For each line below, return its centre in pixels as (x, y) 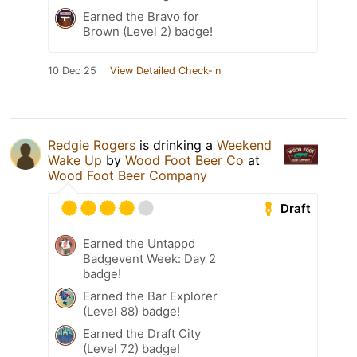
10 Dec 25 (72, 71)
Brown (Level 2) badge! (148, 32)
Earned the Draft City (142, 334)
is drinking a (176, 145)
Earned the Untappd (139, 244)
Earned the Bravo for (141, 17)
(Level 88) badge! (131, 312)
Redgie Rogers (92, 145)
